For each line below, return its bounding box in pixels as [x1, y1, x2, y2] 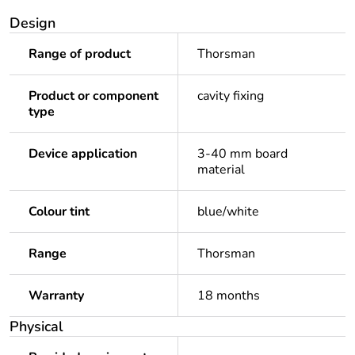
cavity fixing [197, 87, 264, 105]
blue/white [197, 203, 259, 221]
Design [10, 13, 55, 33]
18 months [197, 287, 260, 305]
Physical [10, 317, 63, 337]
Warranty [29, 287, 84, 305]
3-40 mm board [197, 145, 288, 163]
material [197, 161, 245, 179]
